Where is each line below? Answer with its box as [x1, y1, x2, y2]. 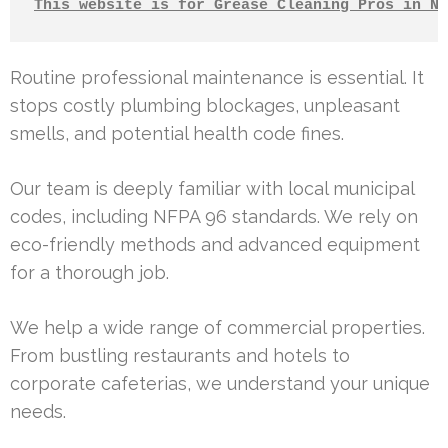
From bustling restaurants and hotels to [10, 345, 350, 367]
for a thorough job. [10, 262, 169, 284]
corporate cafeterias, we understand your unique [10, 373, 430, 395]
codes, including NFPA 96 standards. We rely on [10, 206, 418, 228]
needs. [10, 401, 66, 423]
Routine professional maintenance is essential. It [10, 67, 424, 89]
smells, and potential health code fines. [10, 123, 344, 145]
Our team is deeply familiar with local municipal [10, 178, 414, 200]
